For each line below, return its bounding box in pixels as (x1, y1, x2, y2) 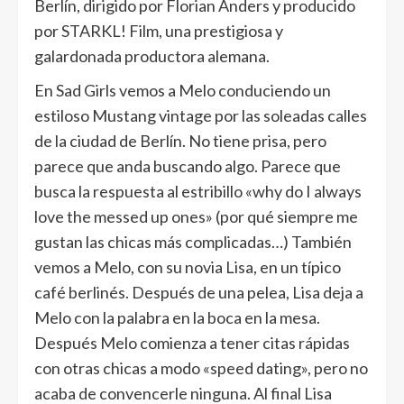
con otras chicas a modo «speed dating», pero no (34, 358, 368, 379)
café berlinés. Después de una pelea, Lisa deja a (34, 282, 363, 303)
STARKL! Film (61, 21, 159, 41)
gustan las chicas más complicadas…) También (34, 232, 352, 252)
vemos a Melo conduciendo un (116, 80, 331, 101)
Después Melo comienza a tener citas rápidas (34, 333, 350, 353)
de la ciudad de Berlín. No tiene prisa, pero (34, 131, 326, 151)
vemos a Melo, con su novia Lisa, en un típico (34, 257, 341, 278)
